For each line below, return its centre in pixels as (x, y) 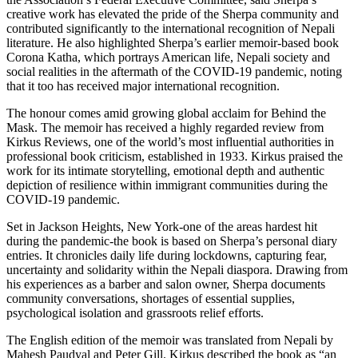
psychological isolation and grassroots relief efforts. (135, 313)
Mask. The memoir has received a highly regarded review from (165, 128)
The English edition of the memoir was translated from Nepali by (170, 340)
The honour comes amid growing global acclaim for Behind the (166, 113)
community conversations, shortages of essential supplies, (151, 299)
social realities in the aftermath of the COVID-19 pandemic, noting (174, 72)
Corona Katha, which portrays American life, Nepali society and (168, 58)
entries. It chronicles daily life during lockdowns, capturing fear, (167, 256)
